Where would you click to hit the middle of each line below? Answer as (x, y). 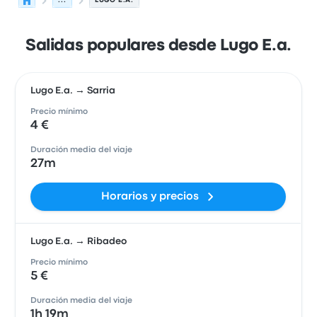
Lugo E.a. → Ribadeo (79, 241)
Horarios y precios (150, 197)
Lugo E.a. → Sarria (73, 91)
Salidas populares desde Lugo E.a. (158, 46)
